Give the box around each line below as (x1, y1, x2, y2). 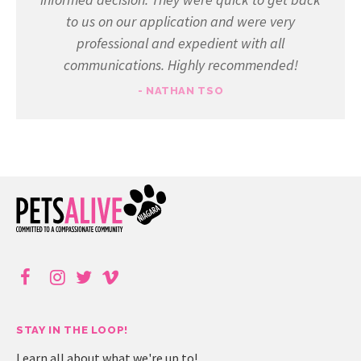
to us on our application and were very (66, 11, 295, 31)
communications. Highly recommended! (63, 55, 298, 74)
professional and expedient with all (77, 33, 284, 52)
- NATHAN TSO (137, 84, 224, 97)
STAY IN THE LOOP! (16, 324, 129, 336)
